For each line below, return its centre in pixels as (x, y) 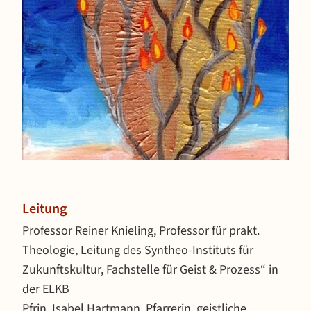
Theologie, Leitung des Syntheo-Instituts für (138, 250)
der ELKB (46, 289)
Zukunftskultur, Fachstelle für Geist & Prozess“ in (150, 270)
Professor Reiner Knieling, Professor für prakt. (141, 231)
